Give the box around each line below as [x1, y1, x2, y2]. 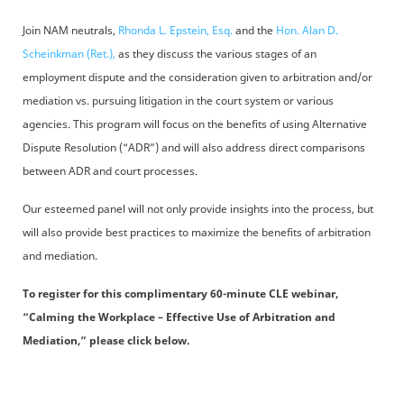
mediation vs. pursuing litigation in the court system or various [23, 93, 334, 108]
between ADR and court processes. [23, 163, 197, 179]
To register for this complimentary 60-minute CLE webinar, [23, 286, 338, 301]
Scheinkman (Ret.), [23, 46, 115, 61]
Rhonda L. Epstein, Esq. [118, 23, 235, 38]
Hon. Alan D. [276, 23, 338, 38]
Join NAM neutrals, [23, 23, 118, 38]
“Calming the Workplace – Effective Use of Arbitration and [23, 309, 335, 325]
